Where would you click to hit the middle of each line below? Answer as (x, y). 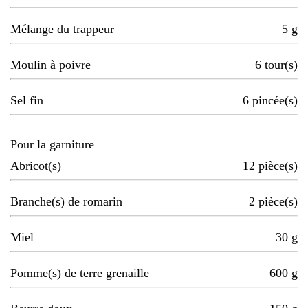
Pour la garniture (52, 145)
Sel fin (27, 101)
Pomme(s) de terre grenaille (80, 273)
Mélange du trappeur (62, 29)
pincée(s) (275, 101)
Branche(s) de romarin (66, 202)
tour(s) (281, 65)
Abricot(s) (36, 166)
